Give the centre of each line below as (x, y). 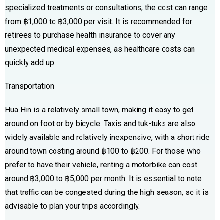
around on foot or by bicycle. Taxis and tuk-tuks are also (100, 123)
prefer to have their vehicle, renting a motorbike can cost (101, 165)
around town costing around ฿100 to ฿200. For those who (103, 151)
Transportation (29, 86)
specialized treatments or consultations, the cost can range (106, 7)
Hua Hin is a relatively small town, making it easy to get (99, 110)
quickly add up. (30, 62)
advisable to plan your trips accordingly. (72, 206)
